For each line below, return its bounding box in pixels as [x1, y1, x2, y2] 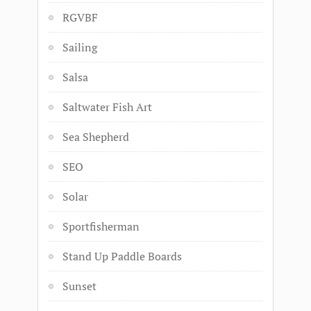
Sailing [62, 40, 97, 55]
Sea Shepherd [62, 129, 129, 144]
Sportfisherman [62, 219, 140, 234]
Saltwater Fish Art [62, 99, 152, 115]
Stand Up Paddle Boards [62, 249, 182, 264]
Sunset [62, 278, 96, 294]
